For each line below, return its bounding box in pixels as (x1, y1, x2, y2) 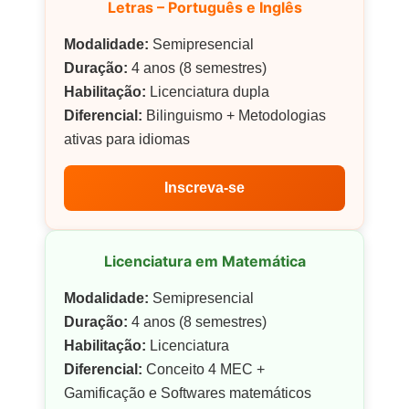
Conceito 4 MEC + (142, 361, 265, 377)
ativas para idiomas (64, 131, 190, 147)
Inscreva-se (164, 179, 245, 195)
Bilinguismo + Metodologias (142, 107, 326, 123)
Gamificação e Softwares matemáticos (64, 384, 311, 401)
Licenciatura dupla (146, 83, 269, 100)
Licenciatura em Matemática (103, 251, 306, 270)
